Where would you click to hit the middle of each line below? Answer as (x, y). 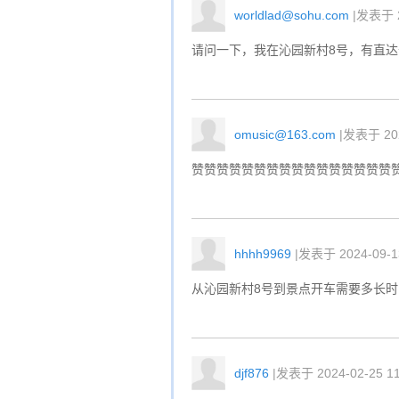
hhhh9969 (263, 254)
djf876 (252, 373)
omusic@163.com (285, 134)
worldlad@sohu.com (292, 15)
